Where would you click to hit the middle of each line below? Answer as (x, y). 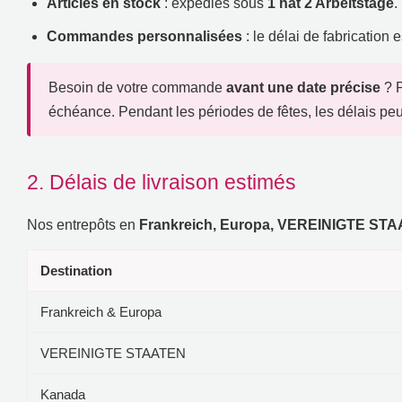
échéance (80, 111)
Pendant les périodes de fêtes (213, 111)
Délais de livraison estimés (173, 182)
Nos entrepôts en (81, 224)
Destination (76, 270)
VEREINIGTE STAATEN (113, 353)
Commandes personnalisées (144, 36)
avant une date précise (303, 87)
